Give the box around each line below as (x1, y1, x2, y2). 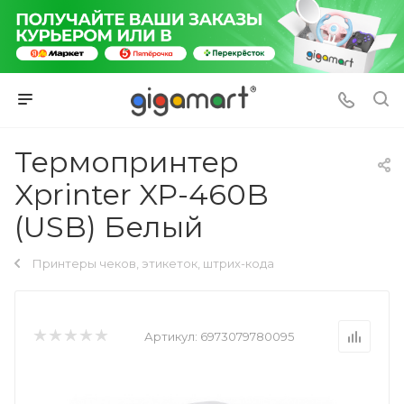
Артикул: (144, 328, 197, 344)
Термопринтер (14, 143, 239, 179)
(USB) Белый (14, 208, 204, 244)
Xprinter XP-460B (14, 176, 269, 212)
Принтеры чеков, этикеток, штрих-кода (32, 255, 274, 271)
